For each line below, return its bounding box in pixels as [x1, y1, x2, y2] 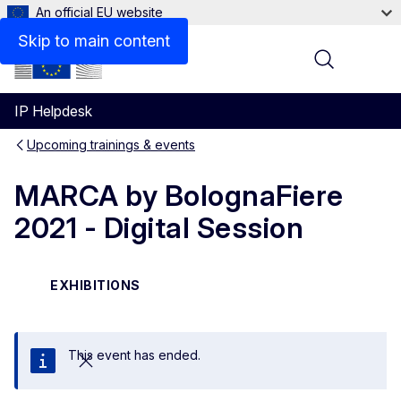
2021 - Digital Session [14, 210, 303, 246]
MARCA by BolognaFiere [14, 178, 344, 214]
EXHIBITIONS [50, 277, 141, 293]
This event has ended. [68, 346, 200, 363]
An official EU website [36, 4, 163, 20]
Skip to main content [18, 31, 170, 50]
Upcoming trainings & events [27, 137, 195, 152]
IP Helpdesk [14, 102, 92, 120]
